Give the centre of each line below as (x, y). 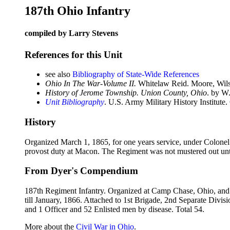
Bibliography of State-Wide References (136, 74)
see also (59, 74)
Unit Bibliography (75, 102)
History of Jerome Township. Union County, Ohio (126, 93)
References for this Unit (73, 54)
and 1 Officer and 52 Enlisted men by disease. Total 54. (114, 209)
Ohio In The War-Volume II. (91, 84)
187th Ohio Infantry (78, 11)
